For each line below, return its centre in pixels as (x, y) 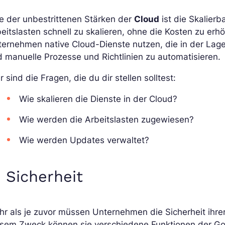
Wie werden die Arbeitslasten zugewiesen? (107, 119)
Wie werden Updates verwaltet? (84, 140)
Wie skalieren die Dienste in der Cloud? (98, 99)
